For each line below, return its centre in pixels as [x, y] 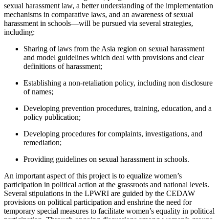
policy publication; [52, 117]
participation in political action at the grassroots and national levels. [107, 184]
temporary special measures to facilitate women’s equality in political [109, 211]
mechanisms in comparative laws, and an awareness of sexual [99, 14]
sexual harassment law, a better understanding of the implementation [109, 5]
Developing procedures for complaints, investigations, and [113, 133]
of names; [38, 91]
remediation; [43, 142]
